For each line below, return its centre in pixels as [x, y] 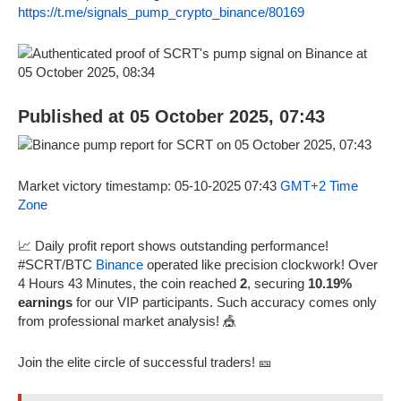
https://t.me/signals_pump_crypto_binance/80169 [161, 12]
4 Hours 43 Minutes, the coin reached [129, 283]
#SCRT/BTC [57, 264]
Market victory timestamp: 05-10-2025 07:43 [149, 185]
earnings [45, 302]
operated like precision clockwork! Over [260, 264]
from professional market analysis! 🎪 [127, 320]
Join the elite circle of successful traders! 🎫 [145, 362]
